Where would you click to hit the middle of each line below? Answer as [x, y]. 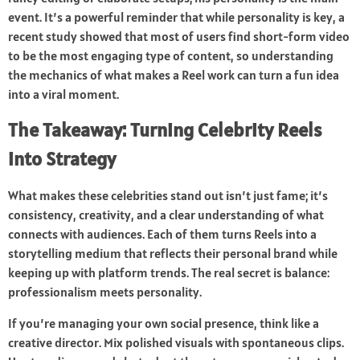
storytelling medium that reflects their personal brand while [173, 254]
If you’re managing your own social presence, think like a [164, 323]
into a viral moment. [63, 94]
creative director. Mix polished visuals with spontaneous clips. [176, 343]
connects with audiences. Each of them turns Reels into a [162, 234]
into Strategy [62, 159]
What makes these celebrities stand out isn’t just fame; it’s [168, 196]
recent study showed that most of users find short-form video [179, 37]
